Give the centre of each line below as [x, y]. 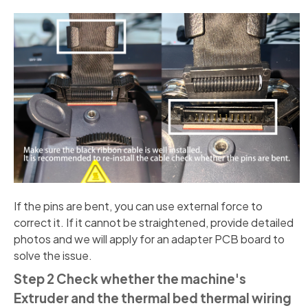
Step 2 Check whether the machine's [130, 278]
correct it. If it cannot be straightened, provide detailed [154, 222]
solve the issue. [53, 255]
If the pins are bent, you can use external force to [138, 206]
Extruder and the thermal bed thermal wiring [153, 298]
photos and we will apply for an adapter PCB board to [149, 239]
